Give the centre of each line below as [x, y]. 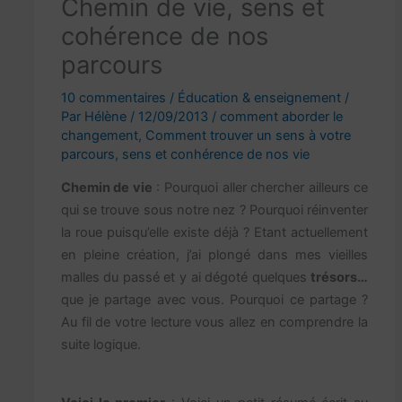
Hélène [107, 116]
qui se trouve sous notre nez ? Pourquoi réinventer [214, 210]
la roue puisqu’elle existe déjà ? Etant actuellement [214, 233]
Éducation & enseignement [259, 97]
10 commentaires [113, 97]
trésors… [340, 278]
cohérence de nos [164, 36]
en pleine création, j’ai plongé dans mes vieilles [214, 255]
